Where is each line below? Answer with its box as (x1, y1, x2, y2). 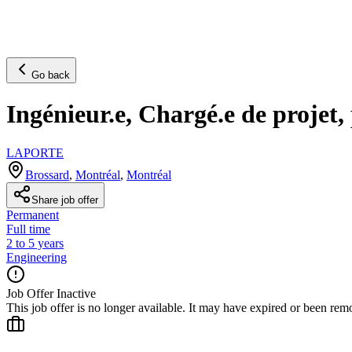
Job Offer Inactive (6, 286, 96, 300)
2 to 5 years (6, 236, 64, 250)
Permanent (6, 207, 59, 222)
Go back (31, 68, 70, 81)
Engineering (6, 250, 67, 264)
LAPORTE (6, 145, 64, 159)
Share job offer (31, 193, 98, 206)
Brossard (25, 167, 69, 181)
